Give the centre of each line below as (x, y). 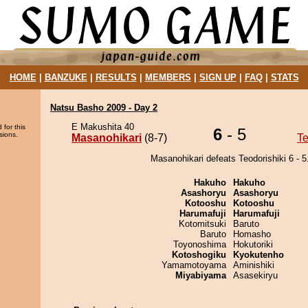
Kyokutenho (258, 255)
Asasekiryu (255, 275)
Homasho (252, 234)
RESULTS (116, 77)
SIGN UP (218, 77)
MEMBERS (168, 77)
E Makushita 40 (103, 127)
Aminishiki (254, 265)
